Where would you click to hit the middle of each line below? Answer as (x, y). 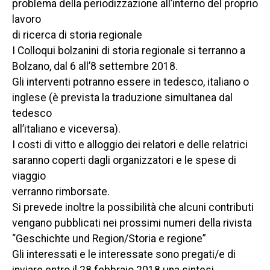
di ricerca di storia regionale (77, 35)
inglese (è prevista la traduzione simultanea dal (122, 98)
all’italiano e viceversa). (66, 129)
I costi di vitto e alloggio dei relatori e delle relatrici (130, 145)
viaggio (29, 176)
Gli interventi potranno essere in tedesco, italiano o (130, 82)
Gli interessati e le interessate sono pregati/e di (124, 254)
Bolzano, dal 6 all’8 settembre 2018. (95, 66)
